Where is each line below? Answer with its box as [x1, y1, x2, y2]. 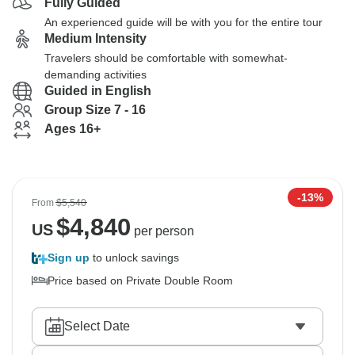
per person [130, 224, 194, 238]
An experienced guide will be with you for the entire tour [44, 16, 323, 29]
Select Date [64, 319, 130, 333]
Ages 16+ [44, 122, 101, 136]
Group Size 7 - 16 [44, 103, 146, 116]
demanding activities [44, 68, 147, 81]
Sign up [48, 251, 90, 264]
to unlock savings [90, 251, 179, 264]
